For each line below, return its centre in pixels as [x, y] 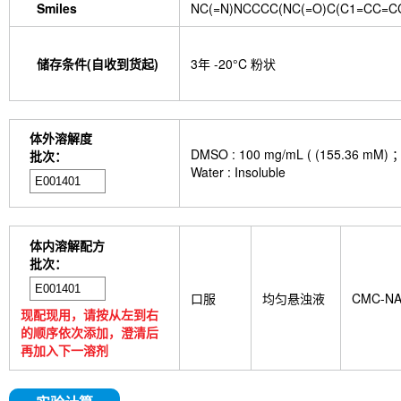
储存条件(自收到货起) [98, 64]
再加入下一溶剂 [64, 350]
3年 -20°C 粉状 [233, 64]
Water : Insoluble [238, 172]
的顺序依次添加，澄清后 [90, 332]
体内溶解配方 [67, 245]
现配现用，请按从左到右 [90, 314]
